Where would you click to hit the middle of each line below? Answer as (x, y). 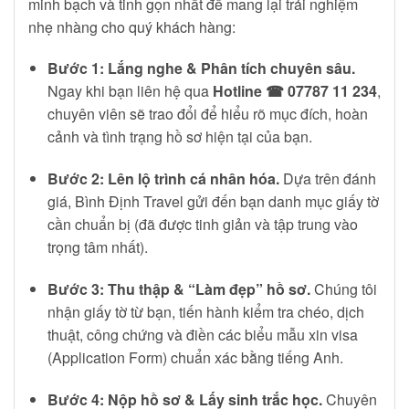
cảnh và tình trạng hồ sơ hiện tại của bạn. (179, 137)
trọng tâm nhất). (97, 247)
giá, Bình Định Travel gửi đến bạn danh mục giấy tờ (213, 202)
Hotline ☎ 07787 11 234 (294, 91)
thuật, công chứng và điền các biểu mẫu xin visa (202, 335)
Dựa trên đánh (327, 179)
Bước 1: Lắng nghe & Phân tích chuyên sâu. (201, 68)
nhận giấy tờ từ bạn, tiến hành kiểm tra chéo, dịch (205, 312)
